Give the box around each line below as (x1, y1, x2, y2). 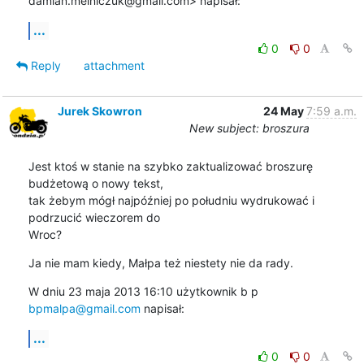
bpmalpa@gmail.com (28, 301, 141, 315)
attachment (83, 58, 145, 72)
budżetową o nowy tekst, (28, 175, 163, 190)
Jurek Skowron (57, 103, 142, 118)
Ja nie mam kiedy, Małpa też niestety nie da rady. (28, 255, 293, 270)
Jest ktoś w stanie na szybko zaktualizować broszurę (28, 158, 313, 173)
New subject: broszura (188, 120, 310, 135)
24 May (262, 103, 306, 118)
